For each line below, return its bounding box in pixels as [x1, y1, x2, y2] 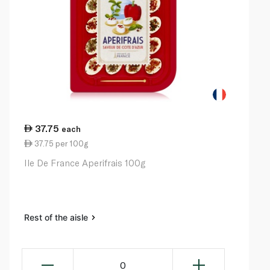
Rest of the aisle [24, 212, 90, 223]
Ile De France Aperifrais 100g [24, 157, 145, 169]
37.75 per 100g [33, 139, 88, 149]
